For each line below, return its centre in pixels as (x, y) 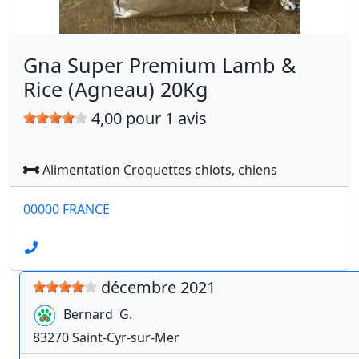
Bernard (88, 315)
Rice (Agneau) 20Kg (116, 89)
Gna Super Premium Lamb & (159, 65)
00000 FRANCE (67, 209)
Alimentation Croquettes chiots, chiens (158, 170)
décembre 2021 (158, 287)
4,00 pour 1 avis (147, 118)
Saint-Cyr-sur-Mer (126, 337)
